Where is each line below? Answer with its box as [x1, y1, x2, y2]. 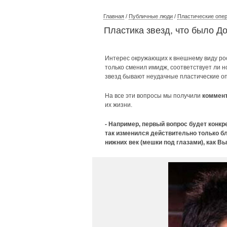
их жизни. [105, 101, 132, 108]
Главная [103, 13, 124, 19]
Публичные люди [129, 13, 173, 19]
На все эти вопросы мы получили [105, 92, 202, 99]
